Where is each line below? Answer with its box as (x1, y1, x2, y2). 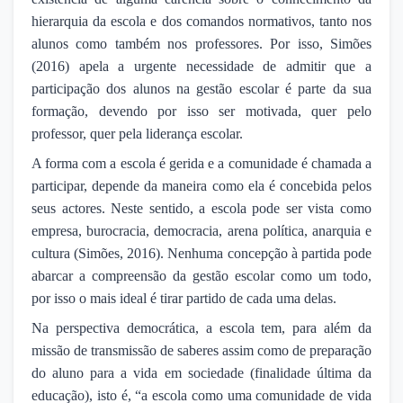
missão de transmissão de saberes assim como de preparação (31, 342, 372, 358)
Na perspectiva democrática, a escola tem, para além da (31, 319, 372, 336)
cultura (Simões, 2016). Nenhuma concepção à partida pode (31, 245, 372, 261)
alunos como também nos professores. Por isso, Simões (31, 35, 372, 51)
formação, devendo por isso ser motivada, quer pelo (31, 103, 372, 119)
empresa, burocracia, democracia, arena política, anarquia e (31, 222, 372, 238)
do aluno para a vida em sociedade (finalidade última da (31, 364, 372, 381)
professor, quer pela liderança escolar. (31, 125, 243, 141)
